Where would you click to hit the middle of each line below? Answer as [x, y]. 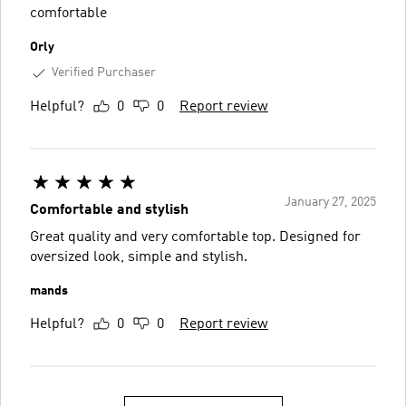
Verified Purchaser [104, 72]
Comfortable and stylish [109, 210]
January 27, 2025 [330, 202]
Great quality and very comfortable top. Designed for [195, 237]
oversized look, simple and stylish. [139, 257]
